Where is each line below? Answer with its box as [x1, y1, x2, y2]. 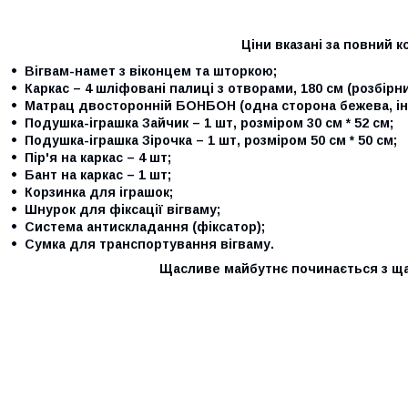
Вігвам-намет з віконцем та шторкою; [25, 63, 277, 78]
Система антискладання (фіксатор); [25, 219, 265, 234]
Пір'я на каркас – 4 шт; [25, 149, 171, 165]
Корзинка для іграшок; [25, 184, 173, 199]
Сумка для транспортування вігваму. [25, 236, 274, 251]
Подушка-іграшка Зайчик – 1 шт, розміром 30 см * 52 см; [25, 115, 393, 130]
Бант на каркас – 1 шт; [25, 167, 171, 182]
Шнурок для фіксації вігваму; [25, 201, 220, 217]
